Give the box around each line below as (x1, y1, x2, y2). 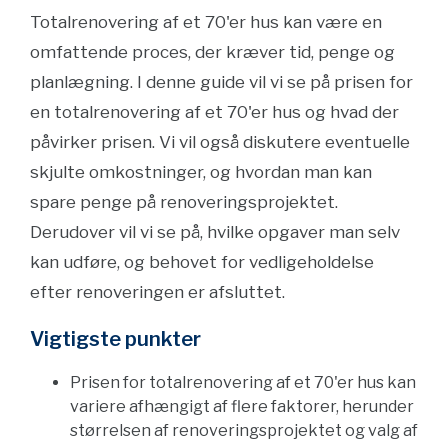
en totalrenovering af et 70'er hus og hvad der (30, 102, 399, 122)
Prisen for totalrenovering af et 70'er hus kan (70, 373, 416, 392)
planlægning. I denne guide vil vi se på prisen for (30, 72, 413, 92)
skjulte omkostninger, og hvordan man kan (30, 162, 372, 182)
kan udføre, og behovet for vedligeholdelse (30, 252, 374, 272)
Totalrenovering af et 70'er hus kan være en (30, 12, 382, 32)
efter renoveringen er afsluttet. (30, 282, 285, 302)
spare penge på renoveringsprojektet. (30, 192, 338, 212)
